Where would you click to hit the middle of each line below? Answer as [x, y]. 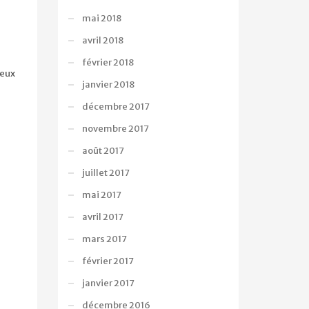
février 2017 [108, 261]
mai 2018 [101, 18]
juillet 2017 [106, 173]
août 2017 [103, 151]
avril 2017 [102, 217]
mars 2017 [104, 239]
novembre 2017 [115, 129]
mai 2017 [101, 195]
